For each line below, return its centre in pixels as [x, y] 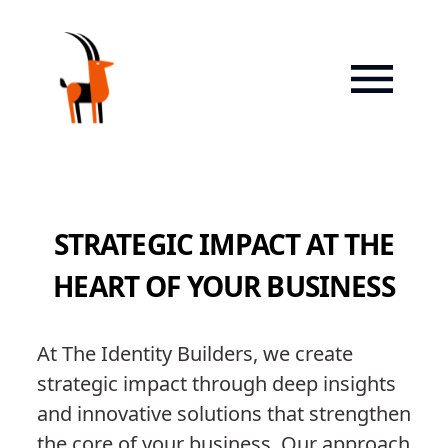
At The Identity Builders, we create [194, 353]
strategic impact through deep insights [216, 383]
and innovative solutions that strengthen [223, 413]
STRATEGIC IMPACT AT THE [224, 243]
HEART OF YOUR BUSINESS [224, 285]
